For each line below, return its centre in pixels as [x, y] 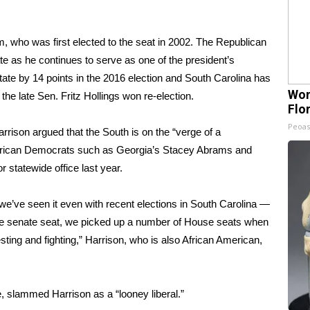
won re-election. [157, 96]
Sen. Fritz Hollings [79, 96]
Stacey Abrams [198, 150]
